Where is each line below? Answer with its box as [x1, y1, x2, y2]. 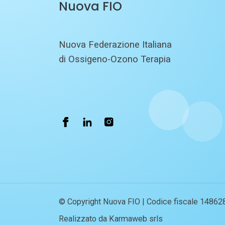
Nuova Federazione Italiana [59, 39, 172, 50]
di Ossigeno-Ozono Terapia [59, 53, 171, 65]
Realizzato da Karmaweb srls [59, 213, 163, 223]
